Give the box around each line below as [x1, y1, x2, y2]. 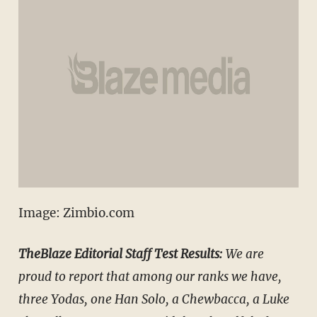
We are [222, 246, 264, 262]
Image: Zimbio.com [18, 204, 134, 221]
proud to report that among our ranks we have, [18, 268, 282, 284]
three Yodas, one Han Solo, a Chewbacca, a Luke [18, 291, 289, 307]
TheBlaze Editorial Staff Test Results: [18, 246, 223, 262]
